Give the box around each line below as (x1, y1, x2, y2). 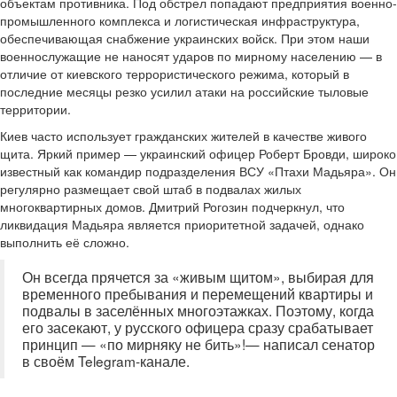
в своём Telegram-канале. (22, 351, 190, 370)
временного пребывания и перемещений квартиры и (22, 284, 373, 303)
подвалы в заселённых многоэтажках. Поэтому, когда (22, 300, 374, 320)
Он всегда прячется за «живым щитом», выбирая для (22, 267, 374, 286)
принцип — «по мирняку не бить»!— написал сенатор (22, 334, 375, 354)
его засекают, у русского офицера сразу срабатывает (22, 317, 373, 337)
